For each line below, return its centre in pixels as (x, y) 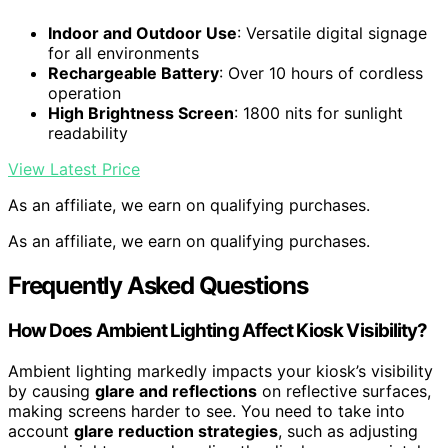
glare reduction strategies (176, 431)
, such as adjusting (348, 431)
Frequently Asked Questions (158, 285)
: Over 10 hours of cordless (321, 72)
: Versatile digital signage (332, 32)
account (41, 431)
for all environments (123, 52)
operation (84, 92)
